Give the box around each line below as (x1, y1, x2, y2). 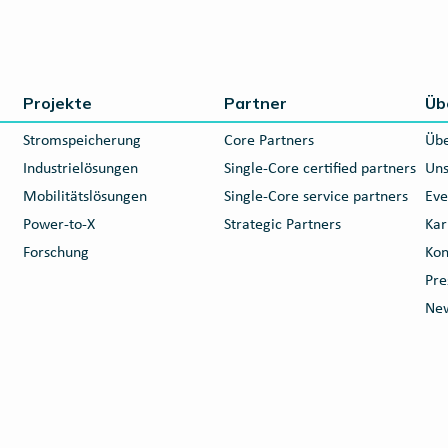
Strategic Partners (223, 217, 341, 233)
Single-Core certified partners (223, 161, 416, 177)
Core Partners (223, 133, 314, 149)
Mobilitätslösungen (22, 189, 147, 205)
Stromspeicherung (22, 133, 141, 149)
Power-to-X (22, 217, 95, 233)
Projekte (22, 93, 92, 113)
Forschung (22, 245, 89, 261)
